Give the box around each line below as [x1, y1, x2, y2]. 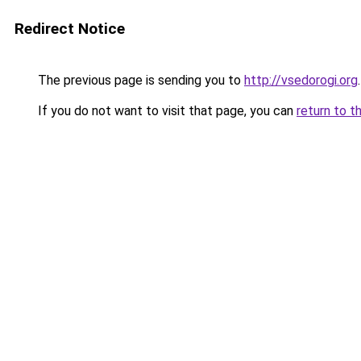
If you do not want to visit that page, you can [35, 103, 297, 118]
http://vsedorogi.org [244, 73, 358, 88]
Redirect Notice [15, 19, 125, 38]
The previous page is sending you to [35, 73, 244, 88]
